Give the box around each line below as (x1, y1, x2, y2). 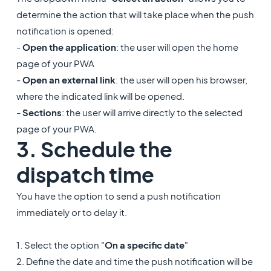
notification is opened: (16, 25, 114, 37)
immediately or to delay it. (16, 206, 129, 218)
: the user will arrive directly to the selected (61, 106, 243, 119)
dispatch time (16, 162, 154, 188)
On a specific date (104, 239, 184, 251)
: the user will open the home (116, 41, 238, 53)
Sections (22, 106, 62, 119)
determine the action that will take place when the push (16, 8, 254, 21)
